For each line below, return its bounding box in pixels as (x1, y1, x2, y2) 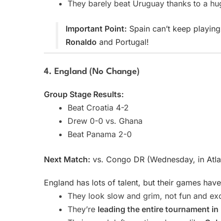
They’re (68, 204, 98, 215)
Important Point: (66, 24, 127, 34)
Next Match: (44, 154, 90, 165)
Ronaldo (66, 37, 97, 47)
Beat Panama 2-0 (68, 129, 132, 140)
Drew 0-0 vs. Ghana (68, 116, 143, 126)
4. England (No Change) (44, 68, 140, 76)
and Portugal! (97, 37, 149, 47)
